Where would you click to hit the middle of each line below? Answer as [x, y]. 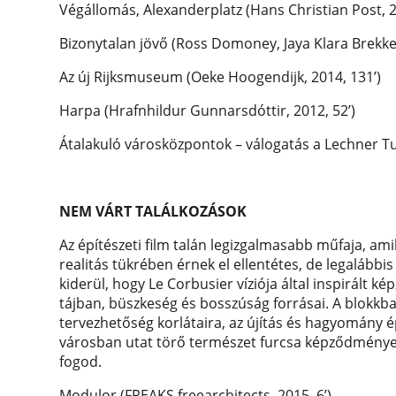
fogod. [81, 362]
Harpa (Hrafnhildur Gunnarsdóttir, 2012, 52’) [208, 111]
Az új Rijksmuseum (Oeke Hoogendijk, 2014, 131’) [221, 77]
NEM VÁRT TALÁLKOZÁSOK [153, 212]
